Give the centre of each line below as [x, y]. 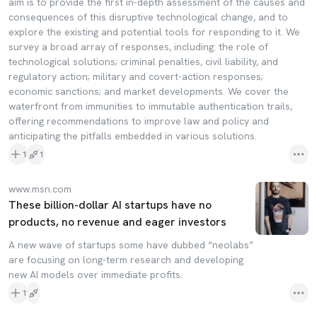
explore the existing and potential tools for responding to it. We [154, 32]
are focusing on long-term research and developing [126, 260]
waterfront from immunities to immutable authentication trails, [150, 106]
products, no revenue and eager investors [117, 222]
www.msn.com [40, 189]
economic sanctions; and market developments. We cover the [149, 91]
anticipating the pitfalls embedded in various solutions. [133, 136]
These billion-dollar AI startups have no [110, 205]
